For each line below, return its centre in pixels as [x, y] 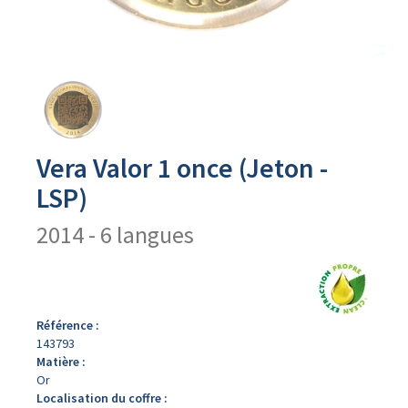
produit [42, 110]
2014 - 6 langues [115, 235]
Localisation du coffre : [102, 398]
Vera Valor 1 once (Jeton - [182, 168]
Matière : [61, 362]
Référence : [68, 325]
